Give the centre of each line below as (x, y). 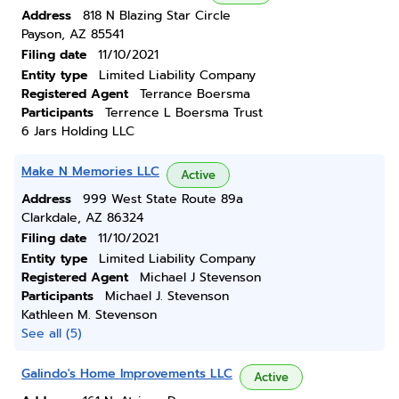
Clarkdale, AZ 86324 (82, 218)
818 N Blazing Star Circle (157, 16)
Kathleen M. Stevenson (89, 315)
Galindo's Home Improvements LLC (127, 374)
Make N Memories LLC (90, 171)
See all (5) (52, 334)
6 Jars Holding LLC (78, 131)
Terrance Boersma (195, 94)
